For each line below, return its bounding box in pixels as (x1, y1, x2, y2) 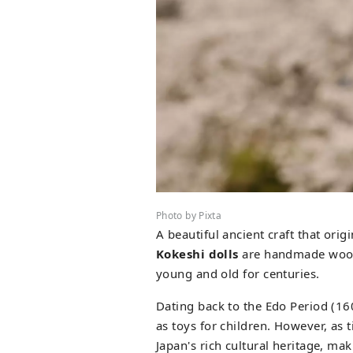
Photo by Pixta (156, 209, 222, 223)
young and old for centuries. (156, 266, 320, 282)
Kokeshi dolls (156, 246, 239, 262)
